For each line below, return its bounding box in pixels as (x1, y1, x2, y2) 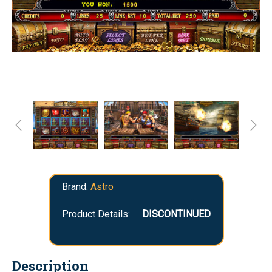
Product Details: (61, 208, 130, 220)
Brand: (61, 181, 88, 192)
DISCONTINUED (141, 208, 211, 220)
